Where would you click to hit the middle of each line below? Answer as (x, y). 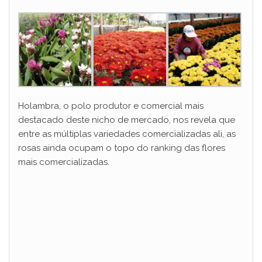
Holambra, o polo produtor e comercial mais (111, 106)
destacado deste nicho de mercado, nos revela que (127, 120)
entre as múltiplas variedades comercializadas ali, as (127, 134)
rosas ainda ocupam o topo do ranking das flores (122, 148)
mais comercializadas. (64, 162)
